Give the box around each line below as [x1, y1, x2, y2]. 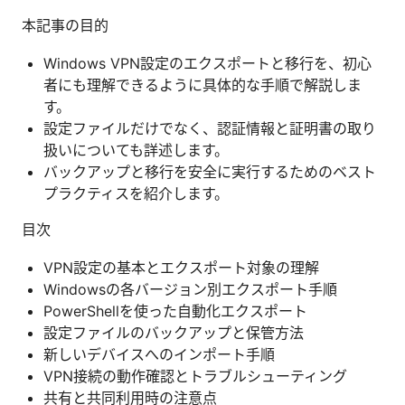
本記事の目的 [22, 15, 108, 34]
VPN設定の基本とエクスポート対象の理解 [43, 258, 319, 277]
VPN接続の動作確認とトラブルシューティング [43, 366, 347, 385]
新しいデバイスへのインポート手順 [43, 344, 275, 363]
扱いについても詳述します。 [43, 140, 229, 159]
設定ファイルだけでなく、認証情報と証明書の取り [43, 118, 376, 137]
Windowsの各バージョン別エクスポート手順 [43, 279, 337, 298]
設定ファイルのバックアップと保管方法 [43, 323, 304, 342]
